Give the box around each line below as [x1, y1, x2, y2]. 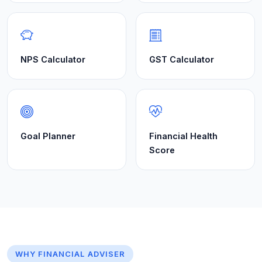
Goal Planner [20, 131, 75, 141]
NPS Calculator [20, 54, 85, 64]
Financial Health [149, 131, 218, 141]
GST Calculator [149, 54, 214, 64]
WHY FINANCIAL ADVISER [15, 249, 125, 258]
